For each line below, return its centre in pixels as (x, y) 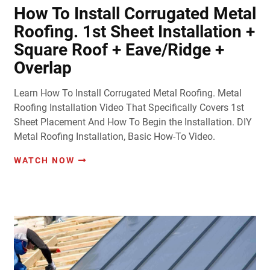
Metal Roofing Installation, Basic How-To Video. (114, 136)
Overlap (42, 67)
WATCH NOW (44, 160)
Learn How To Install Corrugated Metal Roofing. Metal (127, 93)
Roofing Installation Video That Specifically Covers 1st (129, 107)
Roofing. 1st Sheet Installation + (134, 31)
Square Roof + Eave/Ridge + (119, 49)
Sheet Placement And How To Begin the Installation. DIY (133, 122)
